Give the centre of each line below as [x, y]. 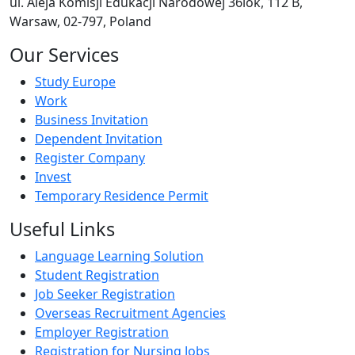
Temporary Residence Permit [122, 195]
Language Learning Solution [119, 256]
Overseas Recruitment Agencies [130, 313]
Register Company [90, 157]
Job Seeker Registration [105, 294]
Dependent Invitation [99, 138]
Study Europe [75, 81]
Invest [53, 176]
